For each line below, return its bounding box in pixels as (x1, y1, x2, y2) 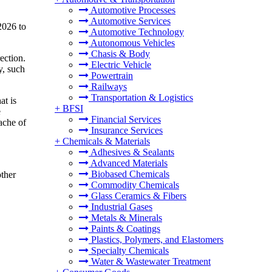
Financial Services (89, 114, 161, 124)
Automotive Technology (89, 27, 184, 37)
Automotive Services (89, 16, 171, 26)
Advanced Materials (89, 158, 168, 168)
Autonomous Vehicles (89, 38, 175, 48)
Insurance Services (89, 125, 163, 135)
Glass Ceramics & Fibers (89, 191, 186, 201)
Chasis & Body (89, 49, 150, 59)
